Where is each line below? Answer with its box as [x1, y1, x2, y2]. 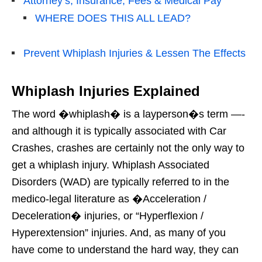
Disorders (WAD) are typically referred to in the [12, 175, 229, 188]
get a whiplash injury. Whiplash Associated [12, 158, 209, 171]
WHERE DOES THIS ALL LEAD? [35, 12, 191, 24]
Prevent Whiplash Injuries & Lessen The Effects [23, 47, 246, 59]
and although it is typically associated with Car [12, 125, 226, 137]
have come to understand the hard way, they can [12, 243, 239, 256]
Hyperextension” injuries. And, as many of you [12, 226, 226, 239]
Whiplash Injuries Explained [12, 82, 200, 99]
